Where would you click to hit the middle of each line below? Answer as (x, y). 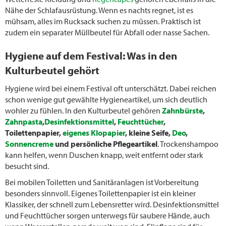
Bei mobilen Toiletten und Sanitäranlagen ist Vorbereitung (102, 182)
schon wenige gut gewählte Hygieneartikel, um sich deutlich (106, 99)
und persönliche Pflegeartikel (105, 144)
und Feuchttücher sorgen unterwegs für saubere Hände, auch (107, 215)
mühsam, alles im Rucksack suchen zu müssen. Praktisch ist (103, 21)
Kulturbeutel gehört (52, 70)
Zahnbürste (182, 110)
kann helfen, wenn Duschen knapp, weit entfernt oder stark (104, 155)
